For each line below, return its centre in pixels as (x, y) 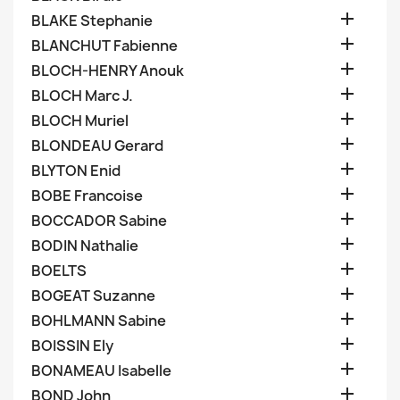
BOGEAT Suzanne (93, 296)
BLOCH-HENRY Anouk (108, 71)
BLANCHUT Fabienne (104, 46)
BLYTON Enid (76, 171)
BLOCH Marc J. (82, 96)
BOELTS (59, 271)
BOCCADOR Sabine (99, 221)
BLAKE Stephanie (92, 21)
